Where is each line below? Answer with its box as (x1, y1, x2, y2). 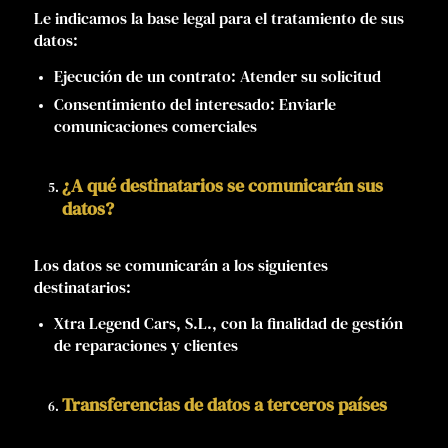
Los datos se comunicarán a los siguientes (33, 254, 328, 277)
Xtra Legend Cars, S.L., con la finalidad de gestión (53, 312, 403, 335)
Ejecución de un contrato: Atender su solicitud (53, 65, 381, 88)
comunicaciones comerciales (53, 115, 257, 138)
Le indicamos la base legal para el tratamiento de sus (33, 7, 404, 30)
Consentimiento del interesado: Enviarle (53, 93, 336, 116)
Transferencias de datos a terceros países (61, 392, 387, 418)
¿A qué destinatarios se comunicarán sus (61, 173, 383, 199)
